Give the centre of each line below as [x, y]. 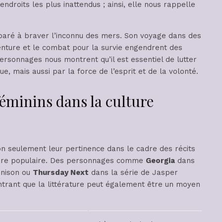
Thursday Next [61, 173]
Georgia [160, 161]
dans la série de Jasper [133, 173]
